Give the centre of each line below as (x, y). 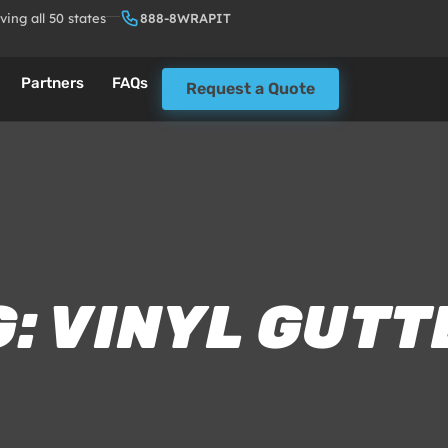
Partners (52, 83)
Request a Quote (250, 88)
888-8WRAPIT (185, 17)
